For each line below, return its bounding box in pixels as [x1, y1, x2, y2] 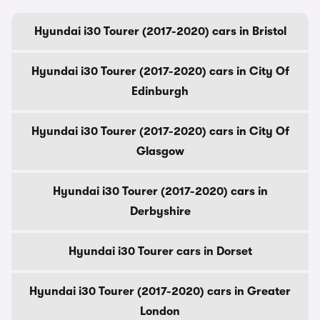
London [140, 305, 180, 318]
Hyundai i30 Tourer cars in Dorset [68, 245, 252, 258]
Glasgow [136, 145, 184, 158]
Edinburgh [131, 85, 189, 98]
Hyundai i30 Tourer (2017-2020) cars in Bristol [34, 25, 286, 38]
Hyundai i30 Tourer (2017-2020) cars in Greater [29, 285, 291, 298]
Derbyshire [129, 205, 191, 218]
